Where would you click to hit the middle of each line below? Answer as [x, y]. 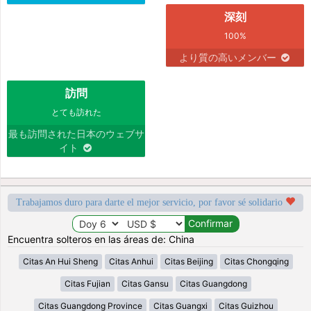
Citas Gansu [145, 283]
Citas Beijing [188, 261]
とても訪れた [76, 112]
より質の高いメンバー [229, 57]
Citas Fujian [87, 283]
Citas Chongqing [256, 261]
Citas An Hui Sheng [60, 261]
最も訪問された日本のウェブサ [76, 133]
